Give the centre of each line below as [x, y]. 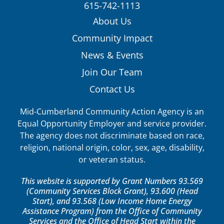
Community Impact [112, 38]
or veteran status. [112, 160]
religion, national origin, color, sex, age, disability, [112, 148]
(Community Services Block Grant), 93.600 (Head [112, 191]
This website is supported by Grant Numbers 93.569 [112, 181]
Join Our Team [112, 72]
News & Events [112, 55]
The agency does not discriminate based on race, [112, 136]
